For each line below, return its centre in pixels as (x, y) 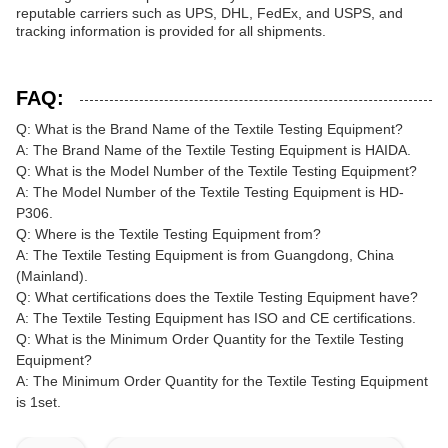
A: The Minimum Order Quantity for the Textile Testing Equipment (222, 381)
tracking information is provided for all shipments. (171, 31)
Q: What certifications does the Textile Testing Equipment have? (217, 297)
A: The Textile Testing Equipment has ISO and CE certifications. (216, 318)
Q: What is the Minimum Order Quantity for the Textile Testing (210, 339)
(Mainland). (52, 276)
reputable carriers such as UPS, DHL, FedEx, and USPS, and (209, 13)
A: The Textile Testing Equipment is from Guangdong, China (205, 255)
